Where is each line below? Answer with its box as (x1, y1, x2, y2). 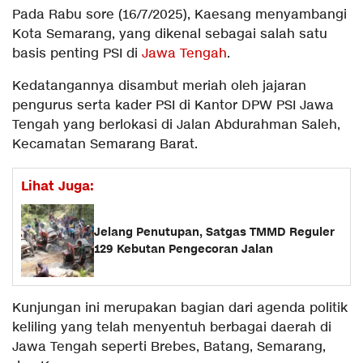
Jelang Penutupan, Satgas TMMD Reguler (94, 224, 335, 240)
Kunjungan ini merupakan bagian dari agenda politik (12, 299, 348, 317)
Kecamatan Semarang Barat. (12, 135, 198, 153)
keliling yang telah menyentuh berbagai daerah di (12, 318, 331, 336)
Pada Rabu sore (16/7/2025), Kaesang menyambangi (12, 6, 347, 23)
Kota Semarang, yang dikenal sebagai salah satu (12, 25, 327, 43)
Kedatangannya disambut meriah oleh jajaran (12, 77, 306, 95)
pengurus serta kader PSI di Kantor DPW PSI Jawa (12, 96, 334, 114)
